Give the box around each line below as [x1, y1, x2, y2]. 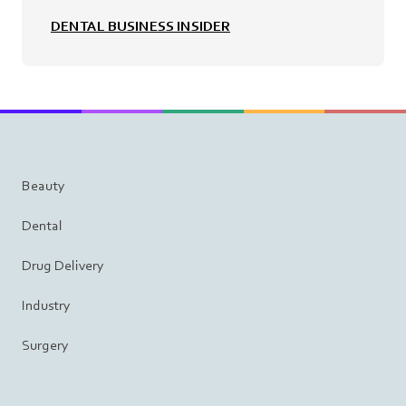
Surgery [22, 336, 69, 354]
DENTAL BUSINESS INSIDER [51, 17, 230, 35]
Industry [22, 296, 71, 314]
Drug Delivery [22, 256, 104, 275]
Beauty [22, 177, 65, 195]
